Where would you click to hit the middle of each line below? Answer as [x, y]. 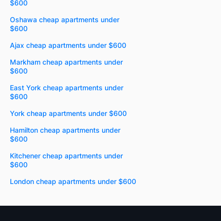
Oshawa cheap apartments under [65, 20]
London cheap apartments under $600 [73, 182]
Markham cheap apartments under [66, 62]
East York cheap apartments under [67, 88]
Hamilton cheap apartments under [65, 130]
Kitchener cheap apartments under [66, 156]
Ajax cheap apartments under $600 [68, 45]
